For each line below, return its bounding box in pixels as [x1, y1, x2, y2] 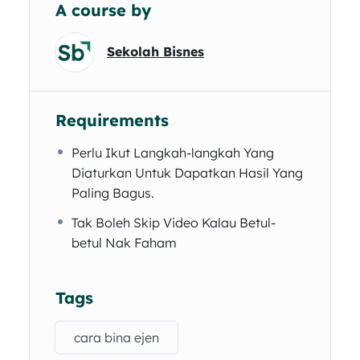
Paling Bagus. [72, 184, 154, 201]
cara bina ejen [74, 329, 159, 346]
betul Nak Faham [72, 234, 177, 251]
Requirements [55, 109, 169, 130]
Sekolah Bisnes [107, 43, 204, 59]
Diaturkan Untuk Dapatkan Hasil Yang [72, 164, 303, 181]
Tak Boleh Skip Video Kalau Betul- [72, 214, 276, 231]
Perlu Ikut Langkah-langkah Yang [72, 144, 274, 161]
